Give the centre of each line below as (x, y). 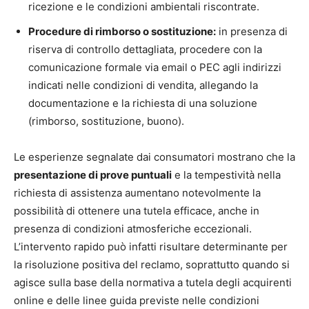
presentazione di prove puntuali (93, 175)
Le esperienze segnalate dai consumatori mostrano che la (154, 157)
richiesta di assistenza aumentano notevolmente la (137, 192)
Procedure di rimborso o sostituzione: (122, 31)
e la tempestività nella (226, 175)
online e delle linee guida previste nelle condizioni (137, 300)
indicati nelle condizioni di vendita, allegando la (143, 85)
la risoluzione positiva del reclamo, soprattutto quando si (152, 264)
